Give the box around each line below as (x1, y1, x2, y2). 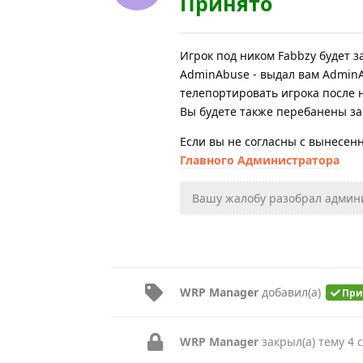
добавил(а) (258, 284, 324, 300)
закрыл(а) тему (258, 333, 348, 349)
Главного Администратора (180, 152, 340, 168)
